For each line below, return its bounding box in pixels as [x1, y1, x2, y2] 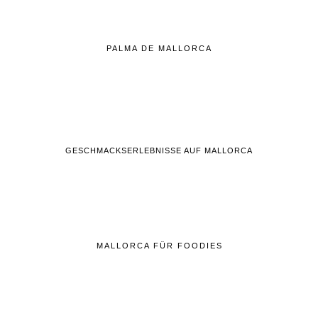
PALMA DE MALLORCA [106, 43, 212, 53]
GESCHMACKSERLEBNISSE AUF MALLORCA [65, 146, 253, 155]
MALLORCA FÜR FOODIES [96, 241, 223, 250]
